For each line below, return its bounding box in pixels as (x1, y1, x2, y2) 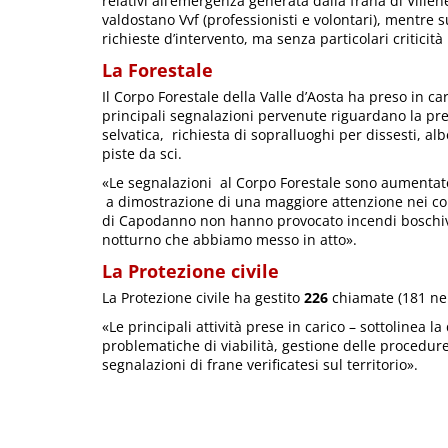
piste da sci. (102, 144, 182, 164)
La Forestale (102, 58, 213, 83)
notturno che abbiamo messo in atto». (102, 230, 357, 250)
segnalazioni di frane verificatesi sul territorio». (102, 355, 418, 375)
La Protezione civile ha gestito (102, 288, 304, 308)
